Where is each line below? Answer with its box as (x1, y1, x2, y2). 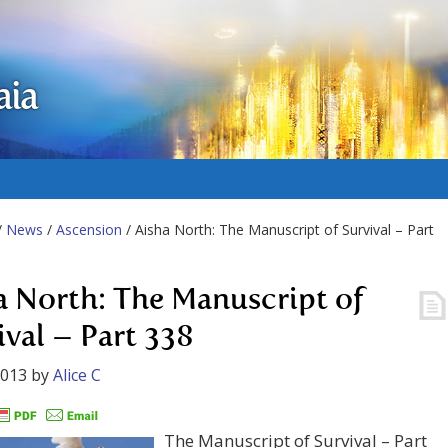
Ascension (56, 220, 122, 239)
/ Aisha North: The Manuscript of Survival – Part (122, 220, 434, 239)
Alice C (53, 364, 101, 386)
